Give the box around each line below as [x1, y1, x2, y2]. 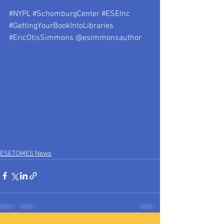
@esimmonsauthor [73, 33, 141, 43]
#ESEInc [101, 9, 130, 19]
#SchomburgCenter [32, 9, 99, 19]
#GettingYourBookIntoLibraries [9, 21, 113, 31]
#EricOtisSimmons [9, 33, 73, 43]
